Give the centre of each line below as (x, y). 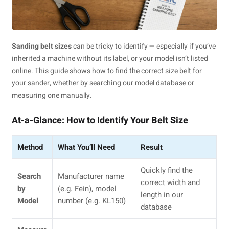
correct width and (170, 182)
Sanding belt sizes (42, 46)
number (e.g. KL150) (92, 201)
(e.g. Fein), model (87, 188)
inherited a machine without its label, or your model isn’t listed (110, 58)
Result (152, 147)
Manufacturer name (91, 176)
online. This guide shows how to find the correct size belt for (107, 71)
